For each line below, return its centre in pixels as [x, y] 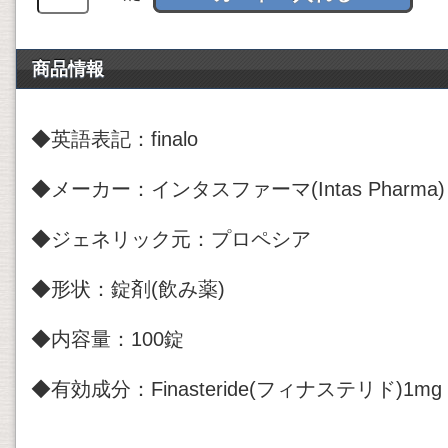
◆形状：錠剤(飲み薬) [128, 288]
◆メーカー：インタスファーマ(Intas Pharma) [238, 188]
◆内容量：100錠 [107, 338]
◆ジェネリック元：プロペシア [171, 238]
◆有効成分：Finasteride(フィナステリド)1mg [236, 388]
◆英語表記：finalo [114, 138]
